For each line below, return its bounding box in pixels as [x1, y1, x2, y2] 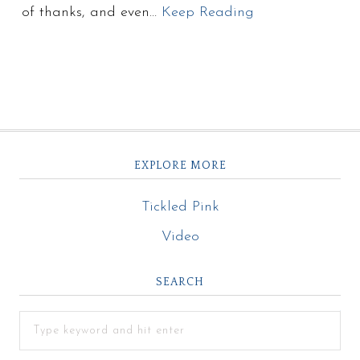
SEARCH [156, 276, 204, 289]
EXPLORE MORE [133, 159, 227, 173]
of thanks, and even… [22, 5, 162, 21]
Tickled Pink [141, 199, 219, 215]
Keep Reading [162, 5, 255, 21]
